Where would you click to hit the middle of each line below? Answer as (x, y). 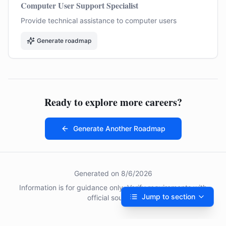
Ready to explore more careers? (113, 102)
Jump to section (168, 196)
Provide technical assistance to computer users (99, 20)
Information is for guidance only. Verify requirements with (113, 187)
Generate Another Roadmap (119, 128)
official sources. (113, 197)
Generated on (97, 173)
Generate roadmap (64, 41)
